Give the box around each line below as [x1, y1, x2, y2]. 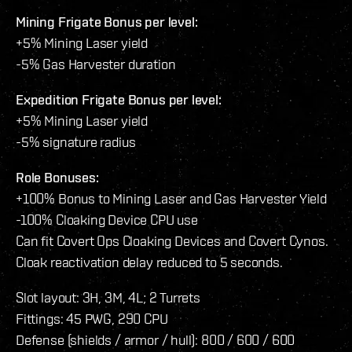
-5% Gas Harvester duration [16, 56, 176, 73]
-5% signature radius [16, 134, 136, 151]
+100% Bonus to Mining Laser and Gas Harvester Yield [16, 190, 327, 207]
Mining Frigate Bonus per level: [16, 13, 198, 31]
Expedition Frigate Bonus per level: [16, 91, 222, 108]
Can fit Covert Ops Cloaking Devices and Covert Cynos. [16, 233, 328, 250]
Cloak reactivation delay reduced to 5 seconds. [16, 254, 283, 271]
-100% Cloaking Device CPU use [16, 211, 198, 229]
